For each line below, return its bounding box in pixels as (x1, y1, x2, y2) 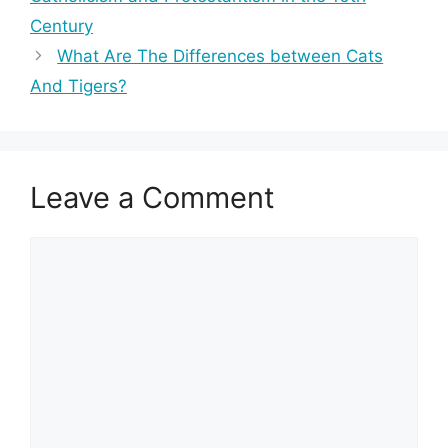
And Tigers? (30, 75, 127, 96)
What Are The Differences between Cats (57, 45, 384, 66)
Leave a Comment (30, 179, 275, 215)
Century (30, 15, 93, 36)
